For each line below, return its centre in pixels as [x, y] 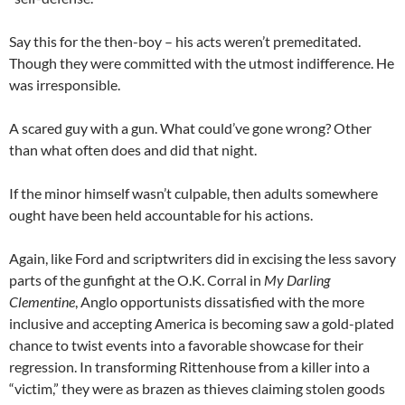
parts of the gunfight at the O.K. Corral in [137, 279]
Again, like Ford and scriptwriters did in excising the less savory [202, 258]
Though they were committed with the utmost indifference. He [202, 62]
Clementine [42, 301]
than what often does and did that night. [133, 149]
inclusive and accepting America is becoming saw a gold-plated [202, 323]
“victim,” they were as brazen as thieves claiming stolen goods [197, 388]
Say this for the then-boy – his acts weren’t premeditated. [185, 41]
